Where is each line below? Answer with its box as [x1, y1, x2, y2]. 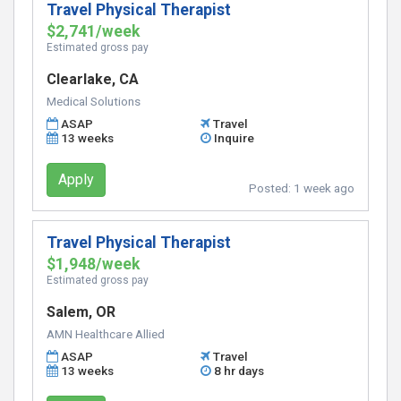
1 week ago [294, 181, 354, 195]
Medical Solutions [47, 94, 141, 108]
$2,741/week [47, 22, 140, 40]
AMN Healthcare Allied [47, 327, 165, 341]
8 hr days [214, 363, 265, 378]
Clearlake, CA [47, 71, 139, 88]
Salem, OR [47, 303, 115, 320]
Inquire [214, 131, 255, 145]
